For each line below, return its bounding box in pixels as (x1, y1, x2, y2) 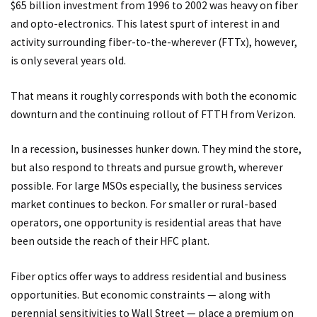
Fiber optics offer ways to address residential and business (11, 269, 287, 283)
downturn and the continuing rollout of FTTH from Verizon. (11, 107, 296, 121)
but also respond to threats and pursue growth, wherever (11, 161, 283, 175)
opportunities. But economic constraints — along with (11, 287, 270, 301)
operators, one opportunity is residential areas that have (11, 216, 282, 230)
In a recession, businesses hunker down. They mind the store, (11, 142, 301, 156)
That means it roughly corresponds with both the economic (11, 88, 296, 103)
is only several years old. (11, 54, 126, 68)
